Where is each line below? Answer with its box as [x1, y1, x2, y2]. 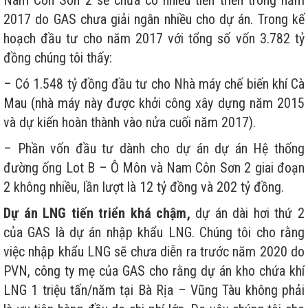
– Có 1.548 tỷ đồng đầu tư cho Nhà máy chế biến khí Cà [3, 75, 305, 92]
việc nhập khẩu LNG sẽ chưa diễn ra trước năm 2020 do [3, 243, 305, 260]
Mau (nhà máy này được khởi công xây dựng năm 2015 [3, 94, 305, 111]
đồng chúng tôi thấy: [3, 49, 112, 66]
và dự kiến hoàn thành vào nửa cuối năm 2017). [3, 113, 256, 131]
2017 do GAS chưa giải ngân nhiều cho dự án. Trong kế [3, 10, 305, 27]
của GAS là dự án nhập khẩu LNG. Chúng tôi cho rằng [3, 223, 305, 241]
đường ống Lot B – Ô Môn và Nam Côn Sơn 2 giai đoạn [3, 159, 305, 176]
